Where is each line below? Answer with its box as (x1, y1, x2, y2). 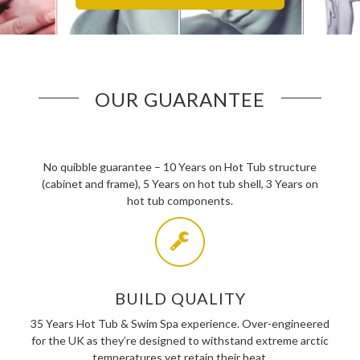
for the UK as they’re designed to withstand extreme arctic (31, 333, 329, 348)
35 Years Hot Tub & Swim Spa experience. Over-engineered (31, 317, 329, 331)
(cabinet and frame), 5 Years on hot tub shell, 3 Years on (42, 176, 318, 190)
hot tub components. (127, 193, 233, 207)
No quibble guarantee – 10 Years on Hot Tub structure (43, 159, 317, 174)
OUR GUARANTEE (95, 87, 265, 111)
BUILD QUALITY (114, 288, 246, 309)
